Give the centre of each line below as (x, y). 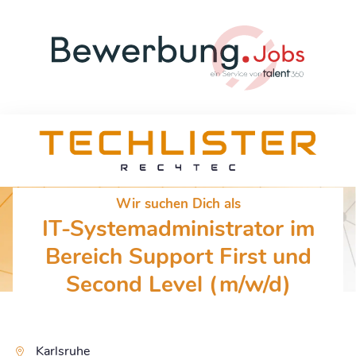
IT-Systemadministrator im (178, 228)
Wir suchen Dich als (178, 203)
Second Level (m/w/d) (178, 284)
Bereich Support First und (178, 256)
